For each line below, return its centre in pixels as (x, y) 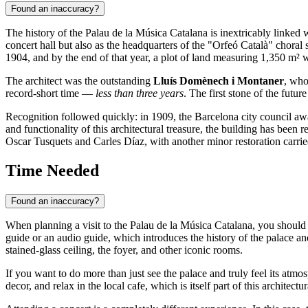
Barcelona (217, 117)
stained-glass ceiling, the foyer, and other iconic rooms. (124, 250)
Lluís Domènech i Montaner (219, 81)
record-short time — (51, 93)
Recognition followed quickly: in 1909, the (100, 117)
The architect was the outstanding (79, 81)
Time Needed (52, 171)
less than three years (140, 93)
